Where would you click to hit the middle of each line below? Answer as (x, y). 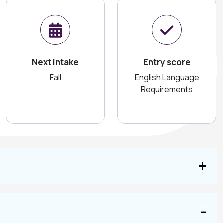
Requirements (167, 89)
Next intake (55, 62)
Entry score (167, 62)
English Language (167, 77)
